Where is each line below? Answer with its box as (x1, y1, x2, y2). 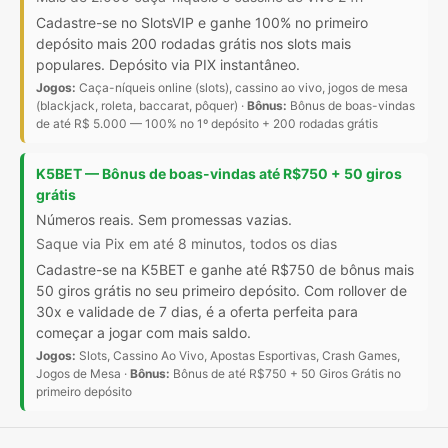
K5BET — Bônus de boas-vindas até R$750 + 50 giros (36, 165, 402, 183)
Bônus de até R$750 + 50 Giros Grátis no (170, 366, 401, 382)
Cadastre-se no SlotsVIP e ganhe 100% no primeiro (36, 14, 368, 32)
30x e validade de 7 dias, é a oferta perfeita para (36, 303, 358, 321)
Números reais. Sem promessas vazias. (36, 211, 292, 229)
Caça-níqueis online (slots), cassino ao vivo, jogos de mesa (76, 80, 408, 96)
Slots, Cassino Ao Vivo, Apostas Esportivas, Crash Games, (76, 348, 400, 364)
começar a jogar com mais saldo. (36, 324, 251, 342)
